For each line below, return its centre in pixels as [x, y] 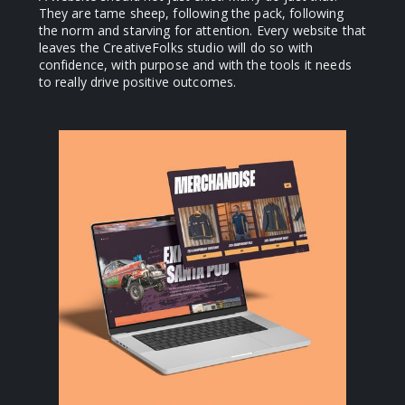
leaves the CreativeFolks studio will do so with [176, 47]
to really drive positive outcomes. [137, 81]
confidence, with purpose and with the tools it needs [195, 64]
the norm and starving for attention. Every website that [202, 30]
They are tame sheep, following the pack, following [191, 13]
